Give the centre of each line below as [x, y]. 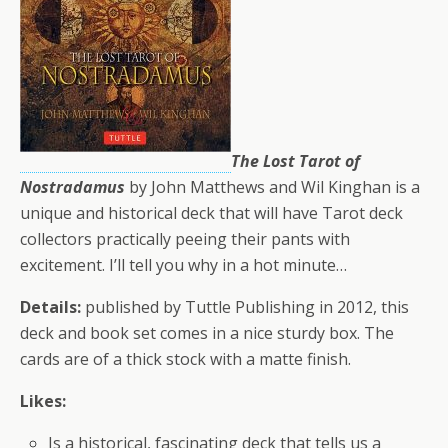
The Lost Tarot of [295, 161]
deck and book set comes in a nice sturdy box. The [207, 333]
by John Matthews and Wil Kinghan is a [272, 187]
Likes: [43, 401]
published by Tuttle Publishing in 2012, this [245, 307]
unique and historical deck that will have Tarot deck [211, 213]
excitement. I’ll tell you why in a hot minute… [183, 265]
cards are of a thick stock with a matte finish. [185, 359]
